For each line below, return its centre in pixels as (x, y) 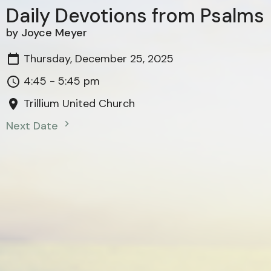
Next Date (34, 126)
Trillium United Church (79, 104)
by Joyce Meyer (47, 33)
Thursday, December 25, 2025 (99, 59)
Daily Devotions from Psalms (135, 16)
